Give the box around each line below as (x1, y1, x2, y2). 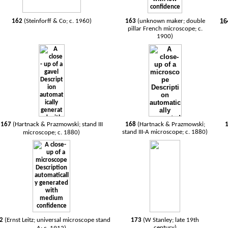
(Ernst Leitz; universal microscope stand (5, 217, 111, 223)
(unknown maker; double (137, 18, 205, 24)
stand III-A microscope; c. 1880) (122, 129, 208, 135)
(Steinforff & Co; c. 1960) (23, 18, 92, 24)
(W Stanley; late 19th (143, 217, 199, 223)
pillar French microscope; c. (127, 25, 203, 32)
